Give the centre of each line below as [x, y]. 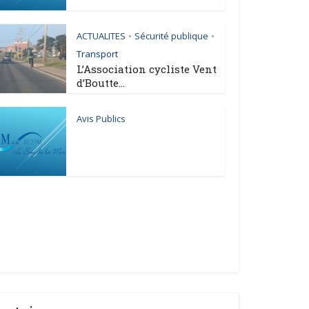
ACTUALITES [101, 36]
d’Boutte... [101, 83]
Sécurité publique [171, 36]
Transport [97, 54]
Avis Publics [101, 119]
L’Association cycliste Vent [147, 69]
